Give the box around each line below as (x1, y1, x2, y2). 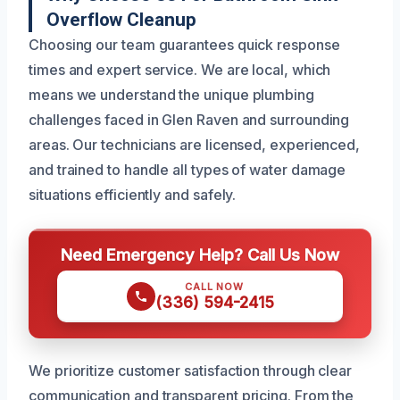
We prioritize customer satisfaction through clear (29, 362, 353, 380)
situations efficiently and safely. (29, 186, 237, 204)
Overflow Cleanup (46, 9, 196, 31)
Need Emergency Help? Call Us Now (61, 245, 339, 265)
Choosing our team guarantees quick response (29, 36, 340, 54)
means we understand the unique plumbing (29, 86, 314, 104)
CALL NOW (185, 280, 244, 294)
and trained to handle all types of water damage (29, 161, 346, 179)
